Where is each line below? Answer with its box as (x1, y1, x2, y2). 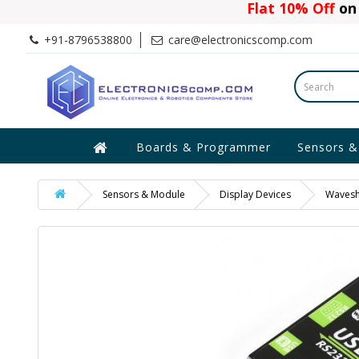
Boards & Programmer (136, 139, 271, 155)
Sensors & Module (103, 188, 185, 201)
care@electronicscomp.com (165, 32, 313, 47)
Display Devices (220, 188, 291, 201)
